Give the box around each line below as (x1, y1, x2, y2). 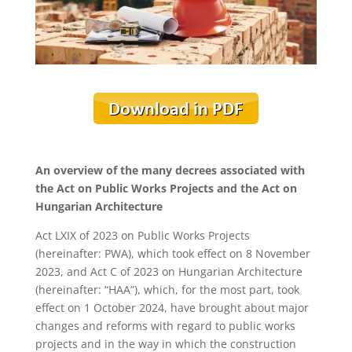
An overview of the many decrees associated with (35, 162, 305, 178)
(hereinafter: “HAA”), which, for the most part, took (35, 281, 299, 297)
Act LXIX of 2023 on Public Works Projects (35, 227, 250, 243)
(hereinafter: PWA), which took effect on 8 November (35, 245, 310, 261)
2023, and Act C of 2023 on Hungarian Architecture (35, 263, 302, 279)
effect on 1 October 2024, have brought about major (35, 299, 309, 315)
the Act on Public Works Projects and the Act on (35, 180, 297, 196)
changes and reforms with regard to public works (35, 317, 295, 333)
